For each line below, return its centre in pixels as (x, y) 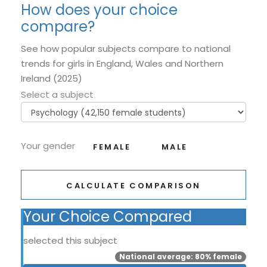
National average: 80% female (181, 257)
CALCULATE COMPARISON (133, 185)
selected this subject (70, 240)
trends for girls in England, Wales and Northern (122, 64)
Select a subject (57, 94)
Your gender (48, 146)
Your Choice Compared (108, 216)
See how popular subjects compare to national (126, 49)
